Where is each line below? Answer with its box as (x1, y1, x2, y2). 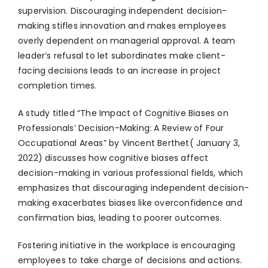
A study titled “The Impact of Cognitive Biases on (18, 107, 229, 120)
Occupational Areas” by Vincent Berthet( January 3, (18, 137, 240, 150)
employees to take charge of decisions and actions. (18, 254, 242, 267)
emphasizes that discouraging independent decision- (18, 182, 249, 194)
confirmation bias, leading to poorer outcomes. (18, 212, 227, 224)
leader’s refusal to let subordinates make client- (18, 50, 226, 62)
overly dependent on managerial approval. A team (18, 35, 236, 47)
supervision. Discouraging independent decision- (18, 5, 227, 17)
